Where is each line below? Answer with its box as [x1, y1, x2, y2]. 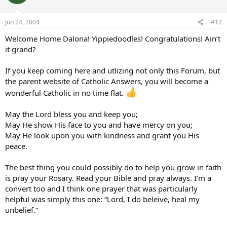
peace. [5, 141, 27, 152]
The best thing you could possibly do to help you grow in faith [5, 162, 221, 173]
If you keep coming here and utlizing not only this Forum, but [5, 65, 220, 76]
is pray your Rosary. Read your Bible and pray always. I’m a [5, 173, 211, 183]
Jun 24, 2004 [5, 18, 40, 27]
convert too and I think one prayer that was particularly [5, 183, 198, 194]
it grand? [5, 44, 36, 55]
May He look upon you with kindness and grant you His [5, 130, 199, 141]
